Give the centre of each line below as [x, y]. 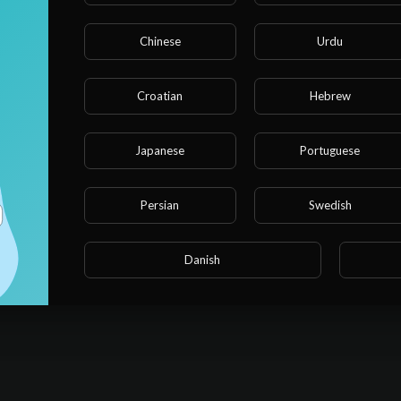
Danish [203, 259]
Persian [160, 205]
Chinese [160, 41]
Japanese [160, 150]
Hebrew [330, 95]
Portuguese [330, 150]
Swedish [330, 205]
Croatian [160, 95]
